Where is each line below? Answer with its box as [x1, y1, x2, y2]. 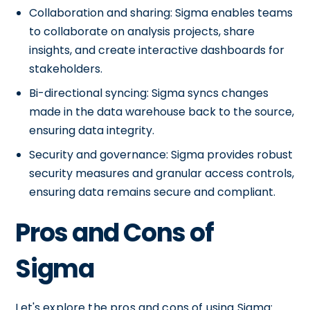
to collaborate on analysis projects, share [29, 24, 255, 39]
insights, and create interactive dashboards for [29, 42, 285, 58]
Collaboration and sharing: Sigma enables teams [29, 5, 293, 21]
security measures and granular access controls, [29, 165, 295, 181]
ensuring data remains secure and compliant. [29, 184, 276, 200]
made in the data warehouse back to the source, [29, 104, 295, 120]
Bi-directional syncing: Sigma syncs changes [29, 85, 269, 101]
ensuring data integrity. [29, 122, 155, 138]
